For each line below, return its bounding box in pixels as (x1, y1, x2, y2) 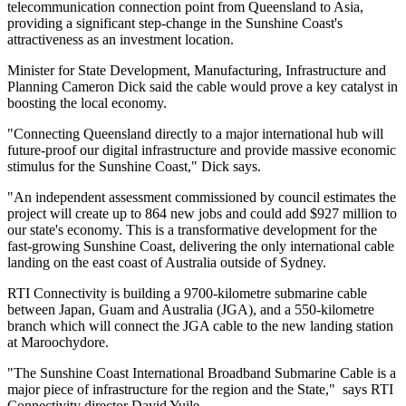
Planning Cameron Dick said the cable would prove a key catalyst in (7, 79, 398, 95)
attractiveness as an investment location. (7, 32, 234, 48)
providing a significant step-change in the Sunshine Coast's (7, 15, 343, 32)
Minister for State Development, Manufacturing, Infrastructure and (7, 63, 386, 79)
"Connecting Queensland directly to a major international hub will (7, 126, 383, 142)
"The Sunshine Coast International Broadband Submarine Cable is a (7, 365, 396, 382)
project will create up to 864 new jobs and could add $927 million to (7, 206, 397, 222)
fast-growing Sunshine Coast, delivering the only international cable (7, 238, 394, 255)
